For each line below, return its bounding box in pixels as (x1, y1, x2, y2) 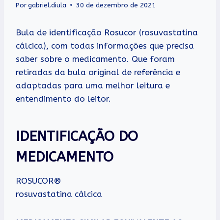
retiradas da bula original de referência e (16, 67, 180, 77)
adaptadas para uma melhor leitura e (16, 80, 170, 90)
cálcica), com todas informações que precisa (16, 40, 194, 51)
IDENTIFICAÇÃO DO (16, 128, 138, 144)
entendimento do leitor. (16, 93, 111, 104)
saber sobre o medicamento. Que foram (16, 54, 175, 64)
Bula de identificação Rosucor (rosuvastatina (16, 27, 198, 37)
